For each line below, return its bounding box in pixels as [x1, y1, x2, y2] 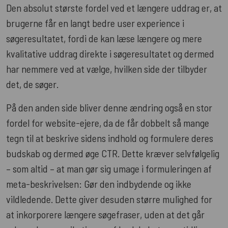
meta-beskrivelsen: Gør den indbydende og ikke [6, 177, 191, 190]
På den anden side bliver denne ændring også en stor [6, 101, 212, 113]
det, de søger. [6, 77, 59, 90]
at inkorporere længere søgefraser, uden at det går [6, 208, 205, 220]
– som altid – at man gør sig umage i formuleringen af [6, 162, 212, 175]
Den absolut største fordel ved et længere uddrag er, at [6, 1, 222, 14]
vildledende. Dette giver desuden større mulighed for [6, 192, 212, 205]
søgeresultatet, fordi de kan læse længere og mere [6, 32, 202, 44]
